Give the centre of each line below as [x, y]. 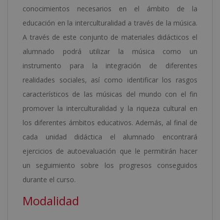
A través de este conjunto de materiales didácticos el [110, 37]
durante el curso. [49, 180]
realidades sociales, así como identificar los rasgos [110, 80]
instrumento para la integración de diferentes [110, 66]
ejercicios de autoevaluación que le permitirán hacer [110, 151]
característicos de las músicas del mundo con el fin [110, 94]
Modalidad [51, 201]
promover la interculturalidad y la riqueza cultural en [110, 109]
